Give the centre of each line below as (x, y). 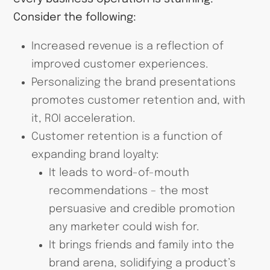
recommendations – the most (129, 191)
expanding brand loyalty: (95, 155)
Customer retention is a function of (127, 137)
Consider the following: (75, 17)
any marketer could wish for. (124, 228)
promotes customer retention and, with (138, 101)
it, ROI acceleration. (83, 119)
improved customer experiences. (119, 65)
